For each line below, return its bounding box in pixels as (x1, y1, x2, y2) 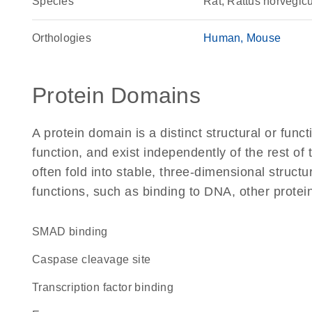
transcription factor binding (38, 281, 174, 293)
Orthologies (32, 32, 91, 44)
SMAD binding (40, 226, 108, 237)
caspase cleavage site (40, 253, 151, 265)
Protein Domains (32, 83, 201, 108)
